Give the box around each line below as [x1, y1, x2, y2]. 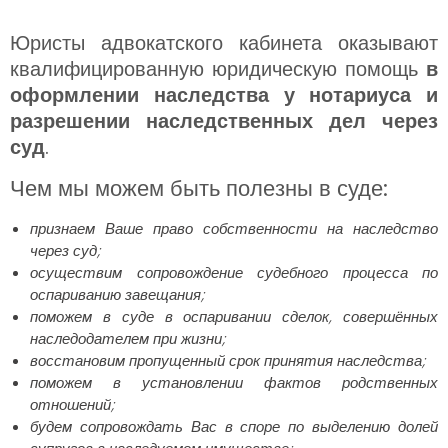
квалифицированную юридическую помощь [10, 54, 426, 83]
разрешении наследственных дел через [10, 106, 438, 135]
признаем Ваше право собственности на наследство [30, 217, 438, 239]
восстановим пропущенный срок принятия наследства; [30, 349, 425, 371]
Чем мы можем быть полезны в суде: [10, 172, 388, 204]
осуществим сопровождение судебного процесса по [30, 261, 438, 283]
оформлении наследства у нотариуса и [10, 80, 438, 109]
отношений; [30, 393, 118, 415]
